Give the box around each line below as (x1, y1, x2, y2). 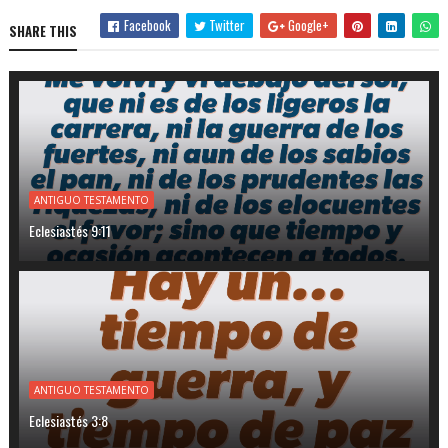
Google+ (285, 14, 330, 35)
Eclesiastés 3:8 (28, 409, 108, 431)
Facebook (121, 14, 172, 35)
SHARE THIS (8, 20, 77, 41)
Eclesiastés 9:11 (28, 219, 111, 241)
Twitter (206, 14, 246, 35)
